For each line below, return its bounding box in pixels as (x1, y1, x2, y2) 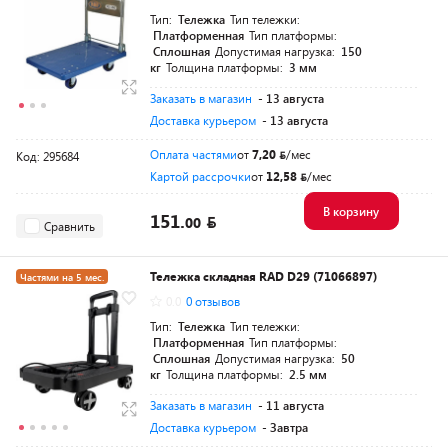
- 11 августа (258, 397, 324, 413)
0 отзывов (186, 293, 240, 309)
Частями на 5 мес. (20, 270, 104, 284)
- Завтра (262, 419, 308, 435)
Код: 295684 (16, 148, 79, 164)
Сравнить (44, 217, 95, 234)
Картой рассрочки (150, 168, 251, 184)
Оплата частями (150, 146, 237, 162)
